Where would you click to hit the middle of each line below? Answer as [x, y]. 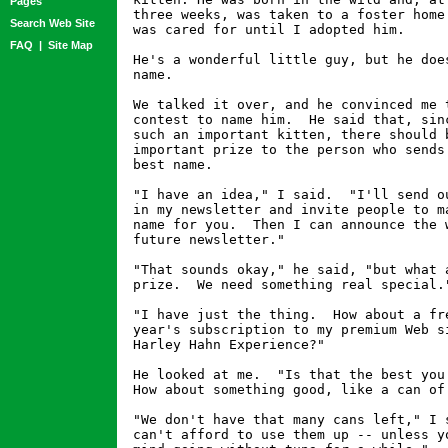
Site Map [70, 45]
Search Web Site [52, 23]
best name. [173, 164]
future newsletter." [209, 239]
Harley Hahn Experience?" [229, 344]
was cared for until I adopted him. [269, 29]
